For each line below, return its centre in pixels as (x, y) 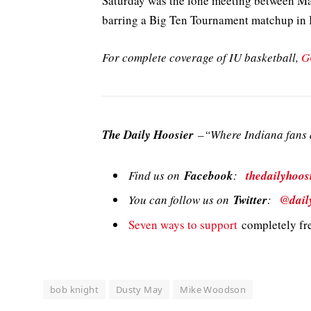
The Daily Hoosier (148, 135)
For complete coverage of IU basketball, (202, 58)
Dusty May (139, 290)
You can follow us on (181, 200)
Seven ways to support (183, 224)
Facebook (209, 175)
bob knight (74, 290)
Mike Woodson (213, 290)
